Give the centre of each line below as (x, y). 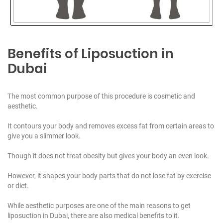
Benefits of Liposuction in (91, 54)
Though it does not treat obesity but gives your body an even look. (108, 156)
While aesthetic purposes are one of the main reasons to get (99, 205)
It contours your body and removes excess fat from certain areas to (111, 126)
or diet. (18, 185)
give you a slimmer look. (44, 136)
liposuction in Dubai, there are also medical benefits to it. (94, 215)
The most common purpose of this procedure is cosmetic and (101, 96)
